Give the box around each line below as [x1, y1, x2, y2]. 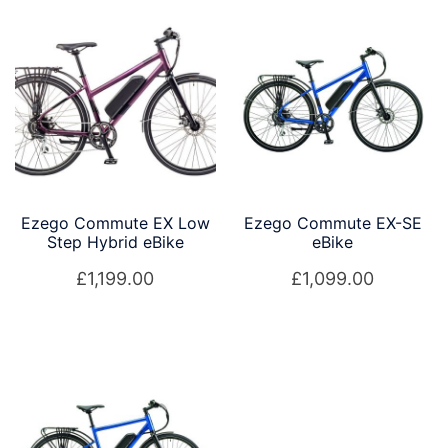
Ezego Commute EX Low [20, 213, 210, 233]
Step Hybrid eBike [46, 232, 184, 252]
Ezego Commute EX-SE [243, 213, 422, 233]
